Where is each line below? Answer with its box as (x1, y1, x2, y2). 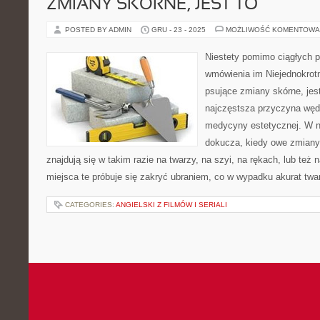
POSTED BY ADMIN (65, 26, 134, 34)
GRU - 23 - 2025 (151, 26, 206, 34)
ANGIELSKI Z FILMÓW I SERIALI (116, 201, 227, 209)
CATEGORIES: (65, 201, 116, 209)
